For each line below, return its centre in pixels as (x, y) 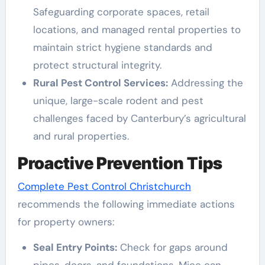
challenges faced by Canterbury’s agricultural (139, 118)
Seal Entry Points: (75, 247)
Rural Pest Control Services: (100, 83)
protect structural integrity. (97, 65)
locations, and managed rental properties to (137, 29)
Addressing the (205, 83)
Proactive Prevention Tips (120, 163)
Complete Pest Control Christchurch (104, 186)
